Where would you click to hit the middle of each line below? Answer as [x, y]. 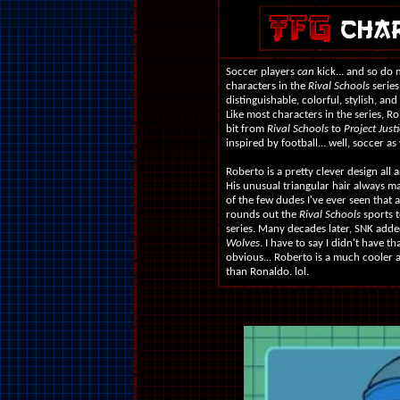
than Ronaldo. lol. [267, 272]
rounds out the [262, 215]
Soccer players [261, 72]
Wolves [242, 243]
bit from [246, 129]
